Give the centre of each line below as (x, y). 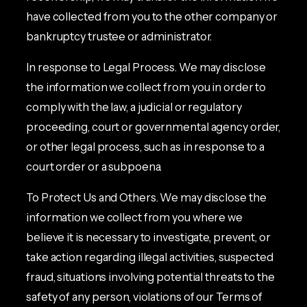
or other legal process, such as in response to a (146, 147)
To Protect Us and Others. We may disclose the (146, 198)
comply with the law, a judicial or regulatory (134, 107)
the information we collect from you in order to (146, 87)
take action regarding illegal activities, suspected (150, 257)
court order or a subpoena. (94, 167)
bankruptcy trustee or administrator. (119, 36)
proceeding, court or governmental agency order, (153, 127)
